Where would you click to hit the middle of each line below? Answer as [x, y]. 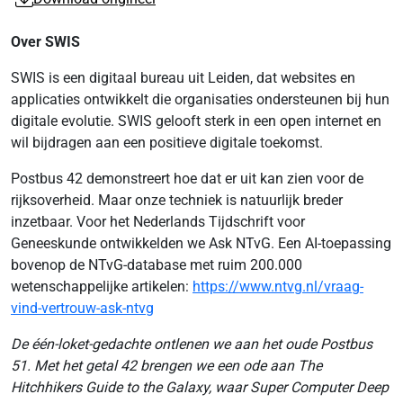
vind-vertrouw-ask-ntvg [82, 308]
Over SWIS [45, 42]
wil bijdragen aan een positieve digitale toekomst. [167, 143]
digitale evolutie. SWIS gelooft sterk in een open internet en [196, 121]
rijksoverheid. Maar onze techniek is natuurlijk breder [177, 200]
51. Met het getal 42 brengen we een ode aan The [166, 366]
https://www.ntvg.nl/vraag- [278, 287]
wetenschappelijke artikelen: [102, 287]
